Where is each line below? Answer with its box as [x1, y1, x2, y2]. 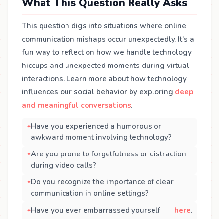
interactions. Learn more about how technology [22, 74, 187, 84]
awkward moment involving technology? [30, 132, 172, 142]
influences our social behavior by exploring [22, 87, 175, 97]
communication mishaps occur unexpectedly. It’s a [22, 34, 194, 44]
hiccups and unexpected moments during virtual [22, 61, 189, 71]
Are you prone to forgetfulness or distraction [30, 149, 186, 159]
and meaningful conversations [22, 100, 131, 110]
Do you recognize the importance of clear [30, 177, 174, 187]
